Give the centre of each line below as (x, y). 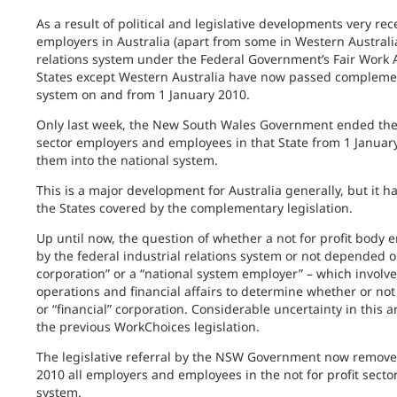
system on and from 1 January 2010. (143, 94)
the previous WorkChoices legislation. (148, 327)
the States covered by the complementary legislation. (194, 208)
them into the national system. (127, 160)
